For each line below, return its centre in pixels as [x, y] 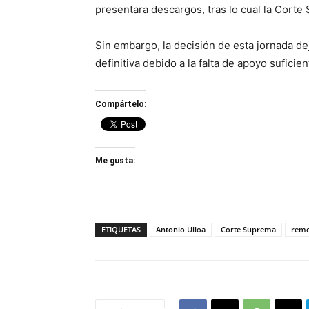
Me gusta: [115, 161]
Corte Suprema [248, 229]
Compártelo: [121, 104]
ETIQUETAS [121, 229]
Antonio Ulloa [181, 229]
